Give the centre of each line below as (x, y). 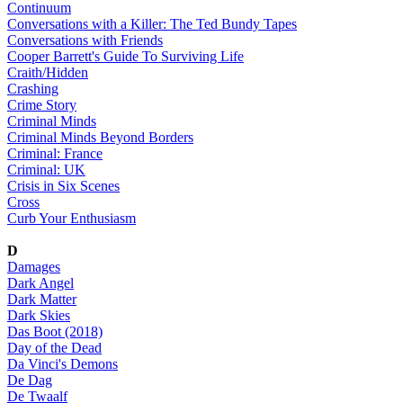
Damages (34, 266)
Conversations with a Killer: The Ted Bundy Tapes (152, 23)
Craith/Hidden (48, 72)
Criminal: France (55, 153)
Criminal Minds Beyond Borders (100, 137)
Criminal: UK (46, 169)
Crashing (33, 88)
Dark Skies (39, 315)
